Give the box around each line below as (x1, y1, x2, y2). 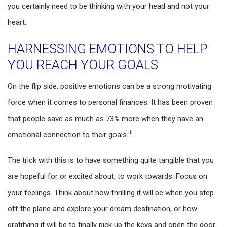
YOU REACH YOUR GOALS (8, 57, 158, 72)
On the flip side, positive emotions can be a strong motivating (8, 82, 211, 91)
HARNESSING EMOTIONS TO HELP (8, 41, 208, 56)
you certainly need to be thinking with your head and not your (8, 2, 209, 11)
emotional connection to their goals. (8, 130, 128, 139)
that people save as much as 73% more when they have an (8, 114, 203, 123)
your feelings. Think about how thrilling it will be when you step (8, 188, 214, 197)
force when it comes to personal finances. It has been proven (8, 98, 213, 107)
